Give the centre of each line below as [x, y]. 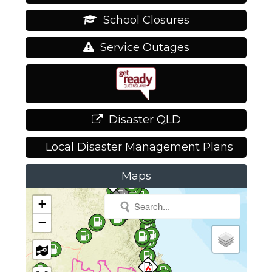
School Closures [146, 20]
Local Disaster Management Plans [139, 147]
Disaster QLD [144, 120]
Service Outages [144, 48]
